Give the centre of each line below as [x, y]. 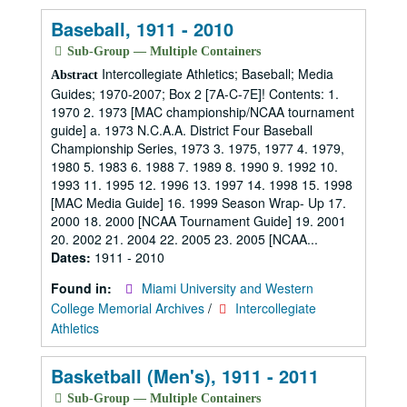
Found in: [83, 288]
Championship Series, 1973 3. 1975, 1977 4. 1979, [198, 148]
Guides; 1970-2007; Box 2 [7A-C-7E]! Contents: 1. [195, 94]
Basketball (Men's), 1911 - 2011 [185, 376]
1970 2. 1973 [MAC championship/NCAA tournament [203, 112]
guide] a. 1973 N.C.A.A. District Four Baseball [182, 130]
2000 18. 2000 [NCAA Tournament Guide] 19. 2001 [199, 221]
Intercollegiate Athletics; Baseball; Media [216, 74]
